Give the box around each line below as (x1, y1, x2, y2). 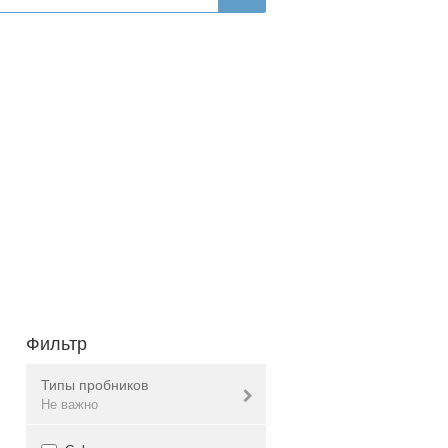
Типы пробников (41, 373, 148, 394)
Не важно (41, 393, 98, 413)
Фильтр (26, 328, 87, 355)
